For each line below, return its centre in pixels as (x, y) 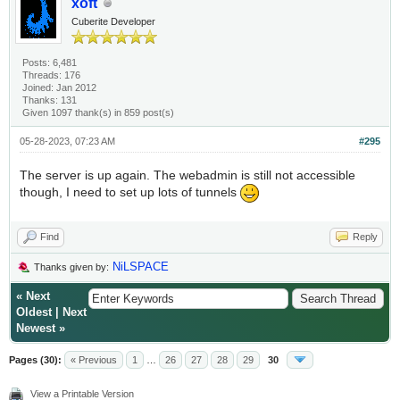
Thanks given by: (71, 267)
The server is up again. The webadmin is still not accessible (187, 175)
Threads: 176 (52, 75)
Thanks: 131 (50, 100)
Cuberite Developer (113, 22)
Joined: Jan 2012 (60, 88)
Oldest (34, 312)
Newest (36, 329)
